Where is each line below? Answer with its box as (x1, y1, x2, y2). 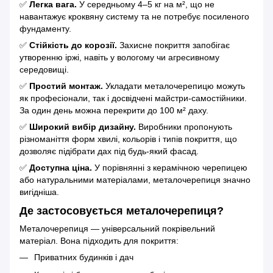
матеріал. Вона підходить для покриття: (19, 236, 179, 246)
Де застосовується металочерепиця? (19, 204, 224, 217)
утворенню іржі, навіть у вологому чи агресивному (19, 52, 219, 62)
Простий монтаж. (29, 80, 103, 91)
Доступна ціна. (29, 162, 92, 172)
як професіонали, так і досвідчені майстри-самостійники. (19, 93, 247, 103)
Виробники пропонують (136, 121, 232, 132)
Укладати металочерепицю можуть (103, 80, 245, 91)
